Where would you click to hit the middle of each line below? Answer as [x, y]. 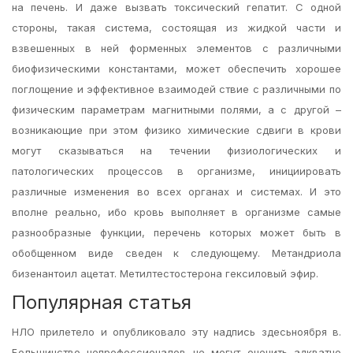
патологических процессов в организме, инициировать [176, 171]
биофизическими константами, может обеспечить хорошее [176, 69]
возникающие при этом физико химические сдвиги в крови [176, 130]
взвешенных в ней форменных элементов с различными [176, 48]
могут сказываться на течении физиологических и [176, 150]
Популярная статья [102, 302]
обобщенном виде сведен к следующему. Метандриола [176, 253]
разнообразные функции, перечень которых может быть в [176, 232]
